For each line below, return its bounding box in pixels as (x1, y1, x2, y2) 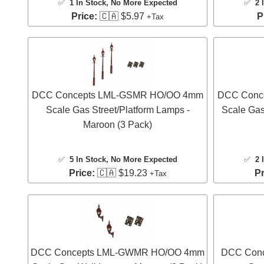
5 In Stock (69, 155, 106, 164)
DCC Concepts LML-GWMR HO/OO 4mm (31, 247, 204, 258)
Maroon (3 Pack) (83, 120, 152, 130)
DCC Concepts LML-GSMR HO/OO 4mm (32, 90, 203, 101)
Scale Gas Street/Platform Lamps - (45, 105, 190, 115)
